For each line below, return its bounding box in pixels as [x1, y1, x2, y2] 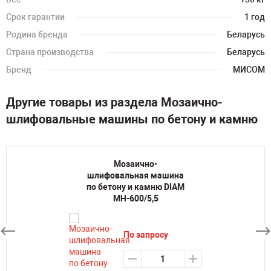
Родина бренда [6, 30, 68, 39]
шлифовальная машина [87, 171, 184, 180]
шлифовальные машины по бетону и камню [6, 112, 258, 126]
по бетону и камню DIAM [87, 182, 184, 192]
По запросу [123, 229, 168, 240]
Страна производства [6, 47, 94, 57]
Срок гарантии [6, 12, 65, 22]
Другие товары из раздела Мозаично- [6, 95, 223, 109]
